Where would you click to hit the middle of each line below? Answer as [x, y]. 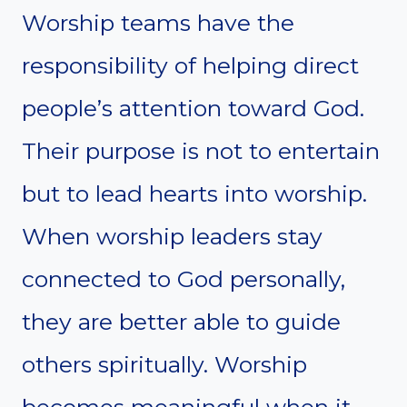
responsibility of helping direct [190, 65]
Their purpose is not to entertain [201, 150]
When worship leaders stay [172, 236]
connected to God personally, [184, 278]
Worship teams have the [158, 22]
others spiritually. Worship [164, 364]
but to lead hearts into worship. [194, 193]
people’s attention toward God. [193, 108]
